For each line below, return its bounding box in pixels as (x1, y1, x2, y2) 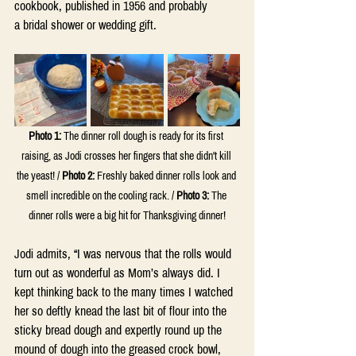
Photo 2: (61, 169, 95, 182)
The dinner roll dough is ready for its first (61, 130, 226, 142)
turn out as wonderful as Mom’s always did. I (14, 265, 223, 280)
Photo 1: (29, 130, 61, 142)
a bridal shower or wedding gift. (14, 17, 157, 32)
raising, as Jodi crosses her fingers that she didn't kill (21, 149, 234, 162)
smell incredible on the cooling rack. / (25, 189, 176, 202)
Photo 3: (176, 189, 209, 202)
